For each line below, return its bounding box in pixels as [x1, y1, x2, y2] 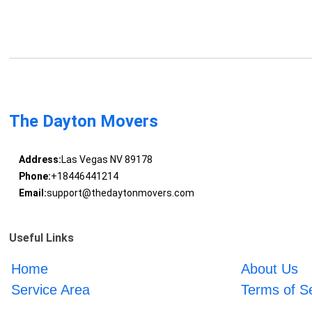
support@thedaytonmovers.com [46, 187, 194, 198]
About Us [240, 260, 298, 276]
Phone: [18, 170, 51, 182]
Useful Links [9, 231, 75, 244]
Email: [18, 187, 47, 198]
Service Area [11, 281, 91, 297]
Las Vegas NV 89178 [61, 153, 153, 165]
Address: [18, 153, 61, 165]
